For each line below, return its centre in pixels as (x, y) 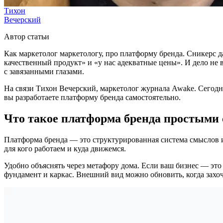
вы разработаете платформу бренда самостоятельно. (92, 97)
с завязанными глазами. (44, 71)
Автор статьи (27, 36)
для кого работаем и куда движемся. (65, 148)
